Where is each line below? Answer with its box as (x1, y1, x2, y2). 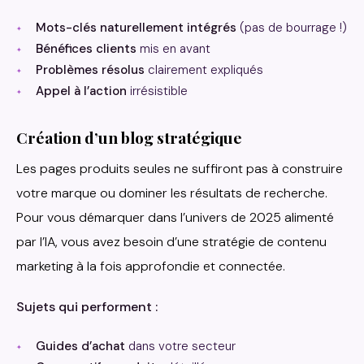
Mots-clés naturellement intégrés (36, 19, 236, 37)
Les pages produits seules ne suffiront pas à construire (16, 160, 343, 178)
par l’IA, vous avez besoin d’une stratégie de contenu (16, 233, 327, 251)
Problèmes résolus (36, 62, 145, 79)
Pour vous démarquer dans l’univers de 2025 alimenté (16, 209, 334, 227)
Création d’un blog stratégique (16, 127, 242, 149)
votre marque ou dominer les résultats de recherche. (16, 184, 327, 202)
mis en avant (136, 41, 210, 58)
